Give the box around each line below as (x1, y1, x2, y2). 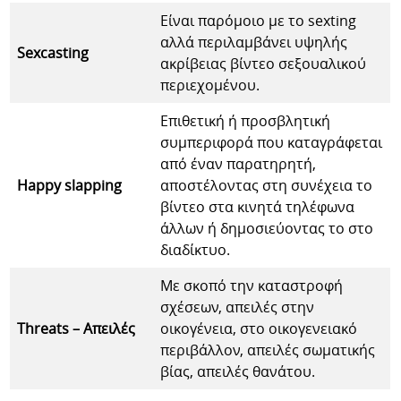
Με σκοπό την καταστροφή (160, 275, 344, 295)
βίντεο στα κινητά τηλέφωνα (160, 196, 355, 217)
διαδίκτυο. (160, 239, 231, 260)
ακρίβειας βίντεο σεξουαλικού (160, 53, 367, 73)
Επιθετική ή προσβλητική (160, 110, 331, 131)
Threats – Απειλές (17, 318, 136, 338)
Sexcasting (17, 42, 90, 63)
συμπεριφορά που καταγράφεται (160, 132, 383, 152)
